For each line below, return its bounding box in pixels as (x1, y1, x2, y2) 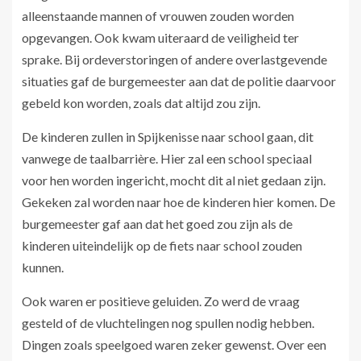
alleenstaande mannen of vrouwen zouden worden (22, 8, 294, 24)
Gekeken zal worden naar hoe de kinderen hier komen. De (22, 194, 335, 210)
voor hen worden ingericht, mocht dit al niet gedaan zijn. (22, 172, 326, 189)
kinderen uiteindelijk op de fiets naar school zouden (22, 238, 302, 254)
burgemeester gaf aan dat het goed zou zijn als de (22, 216, 293, 232)
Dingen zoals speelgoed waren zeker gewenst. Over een (22, 337, 326, 353)
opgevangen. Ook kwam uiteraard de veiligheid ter (22, 30, 299, 46)
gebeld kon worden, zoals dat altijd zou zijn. (22, 95, 260, 111)
